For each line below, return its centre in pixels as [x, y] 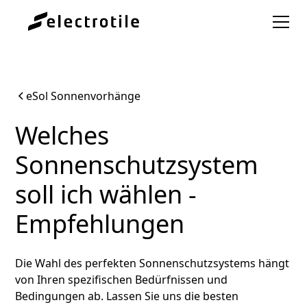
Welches [62, 135]
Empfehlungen [100, 224]
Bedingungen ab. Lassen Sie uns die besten [127, 296]
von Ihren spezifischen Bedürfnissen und [122, 280]
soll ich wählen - [106, 194]
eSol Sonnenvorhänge [84, 96]
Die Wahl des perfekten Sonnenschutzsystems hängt [152, 263]
